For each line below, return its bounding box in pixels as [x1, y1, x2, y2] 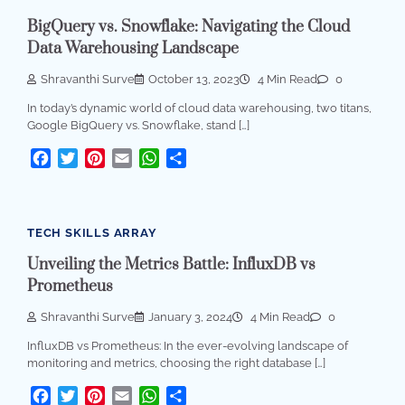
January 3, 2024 [148, 309, 232, 324]
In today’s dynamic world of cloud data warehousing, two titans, [27, 101, 372, 116]
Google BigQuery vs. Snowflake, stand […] [27, 118, 250, 133]
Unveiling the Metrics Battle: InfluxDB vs [27, 254, 316, 275]
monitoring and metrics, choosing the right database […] [27, 355, 325, 370]
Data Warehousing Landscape [27, 38, 239, 59]
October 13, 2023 [148, 72, 240, 87]
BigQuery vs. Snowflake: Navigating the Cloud [27, 16, 350, 37]
